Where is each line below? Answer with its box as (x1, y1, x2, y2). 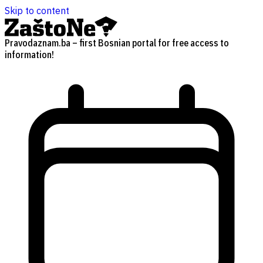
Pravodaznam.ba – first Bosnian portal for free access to (5, 36, 229, 49)
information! (5, 48, 54, 60)
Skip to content (5, 5, 69, 16)
